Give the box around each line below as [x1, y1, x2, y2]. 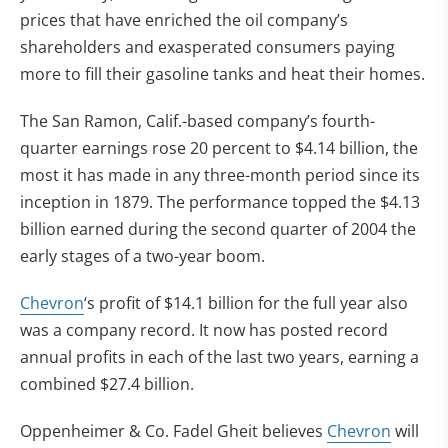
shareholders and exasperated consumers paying [20, 36, 395, 58]
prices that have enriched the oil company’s [20, 9, 348, 31]
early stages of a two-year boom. [20, 245, 265, 267]
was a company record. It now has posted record [20, 319, 388, 341]
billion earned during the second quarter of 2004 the [20, 218, 416, 240]
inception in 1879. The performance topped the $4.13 [20, 191, 420, 213]
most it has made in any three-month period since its [20, 164, 420, 186]
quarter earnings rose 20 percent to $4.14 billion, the [20, 137, 418, 159]
